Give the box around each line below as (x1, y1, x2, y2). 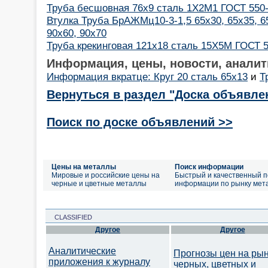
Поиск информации (175, 163, 243, 171)
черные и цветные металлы (51, 179, 147, 188)
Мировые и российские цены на (51, 171, 160, 179)
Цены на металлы (51, 163, 116, 171)
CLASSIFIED (47, 214, 92, 221)
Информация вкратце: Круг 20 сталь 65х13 (47, 70, 248, 83)
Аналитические (48, 246, 116, 256)
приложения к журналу (48, 257, 150, 267)
